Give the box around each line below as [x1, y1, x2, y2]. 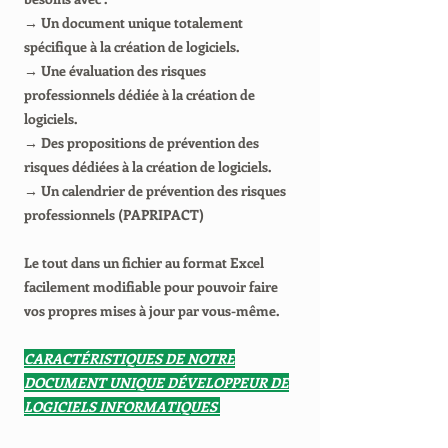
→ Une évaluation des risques [24, 61, 206, 80]
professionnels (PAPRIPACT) [24, 205, 204, 224]
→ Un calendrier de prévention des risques [24, 181, 286, 200]
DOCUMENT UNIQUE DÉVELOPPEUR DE [24, 373, 289, 392]
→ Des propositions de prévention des [24, 133, 259, 152]
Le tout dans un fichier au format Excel [24, 253, 264, 272]
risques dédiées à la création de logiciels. [24, 157, 271, 176]
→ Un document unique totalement [24, 13, 243, 32]
